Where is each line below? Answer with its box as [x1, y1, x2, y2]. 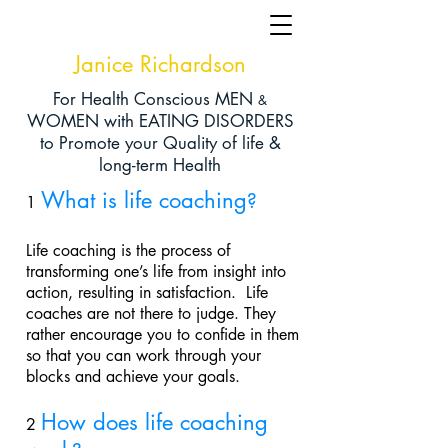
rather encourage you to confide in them [26, 324, 299, 345]
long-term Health [99, 154, 221, 176]
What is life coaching [41, 186, 247, 214]
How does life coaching [41, 408, 268, 436]
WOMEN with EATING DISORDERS [26, 110, 294, 132]
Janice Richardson [74, 50, 246, 78]
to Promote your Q [39, 132, 178, 154]
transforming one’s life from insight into [26, 261, 286, 282]
